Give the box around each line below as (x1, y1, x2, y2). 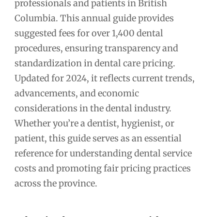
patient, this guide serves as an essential (15, 133, 182, 144)
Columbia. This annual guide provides (15, 13, 174, 24)
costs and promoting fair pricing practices (15, 163, 191, 174)
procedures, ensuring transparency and (15, 43, 178, 54)
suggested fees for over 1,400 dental (15, 28, 163, 39)
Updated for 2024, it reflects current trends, (15, 73, 195, 84)
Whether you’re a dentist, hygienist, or (15, 118, 174, 129)
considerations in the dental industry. (15, 103, 171, 114)
